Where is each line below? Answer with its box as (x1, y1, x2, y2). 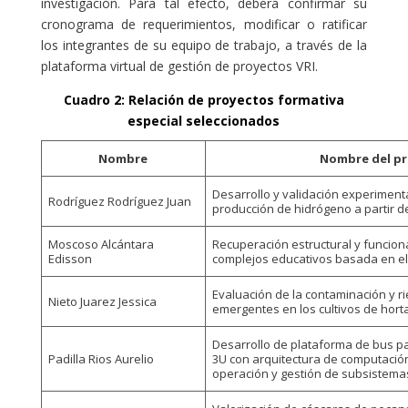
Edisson (48, 250, 93, 267)
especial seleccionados (127, 111, 280, 129)
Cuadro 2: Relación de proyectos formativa (63, 90, 344, 108)
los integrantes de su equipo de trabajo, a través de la (40, 36, 368, 54)
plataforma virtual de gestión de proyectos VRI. (40, 56, 318, 75)
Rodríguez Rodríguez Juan (48, 192, 192, 209)
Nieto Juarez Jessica (48, 292, 158, 310)
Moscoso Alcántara (48, 235, 155, 252)
